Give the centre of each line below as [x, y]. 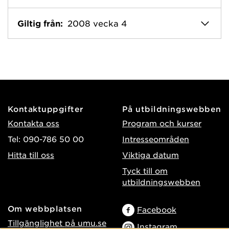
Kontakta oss [33, 123]
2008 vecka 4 [97, 23]
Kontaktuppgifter [46, 108]
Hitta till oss [31, 154]
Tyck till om [145, 170]
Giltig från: [40, 23]
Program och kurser [162, 123]
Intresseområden [156, 139]
